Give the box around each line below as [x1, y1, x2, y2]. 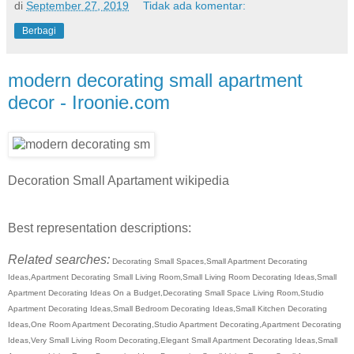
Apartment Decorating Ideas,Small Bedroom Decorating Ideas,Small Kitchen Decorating [8, 304, 327, 314]
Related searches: [8, 253, 110, 267]
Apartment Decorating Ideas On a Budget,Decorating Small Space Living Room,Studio [8, 288, 324, 298]
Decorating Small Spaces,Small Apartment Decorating [110, 257, 307, 266]
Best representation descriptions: [8, 221, 191, 235]
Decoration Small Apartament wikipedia [8, 174, 229, 188]
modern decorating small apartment [8, 69, 303, 91]
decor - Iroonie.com [8, 91, 170, 113]
